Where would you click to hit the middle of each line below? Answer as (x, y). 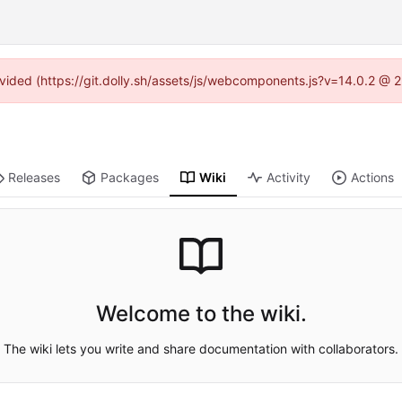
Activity (289, 178)
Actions (373, 178)
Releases (35, 178)
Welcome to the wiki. (201, 313)
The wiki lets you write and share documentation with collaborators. (201, 348)
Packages (130, 178)
